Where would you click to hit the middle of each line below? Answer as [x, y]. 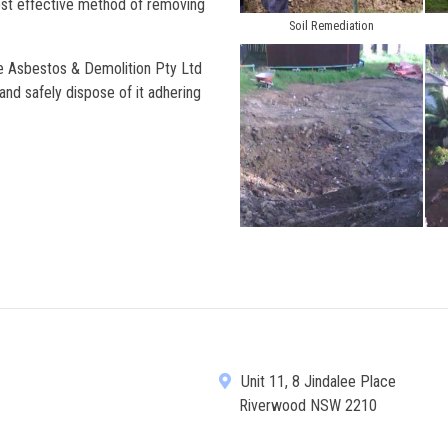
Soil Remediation [332, 26]
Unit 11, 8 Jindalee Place [316, 381]
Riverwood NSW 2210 [308, 405]
